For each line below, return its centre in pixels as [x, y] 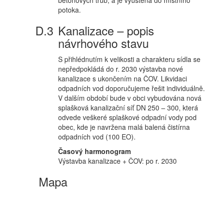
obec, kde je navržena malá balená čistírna [124, 127]
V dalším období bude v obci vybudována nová [130, 98]
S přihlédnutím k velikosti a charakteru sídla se [129, 59]
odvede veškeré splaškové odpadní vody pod [127, 117]
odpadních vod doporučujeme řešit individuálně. [132, 88]
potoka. [70, 10]
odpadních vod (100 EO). [97, 137]
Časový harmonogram [94, 151]
